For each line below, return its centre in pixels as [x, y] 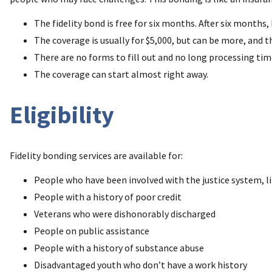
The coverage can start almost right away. [122, 74]
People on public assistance [92, 231]
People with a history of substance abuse [119, 248]
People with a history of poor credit [108, 197]
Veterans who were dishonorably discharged [125, 214]
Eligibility [62, 114]
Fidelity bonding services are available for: [96, 156]
